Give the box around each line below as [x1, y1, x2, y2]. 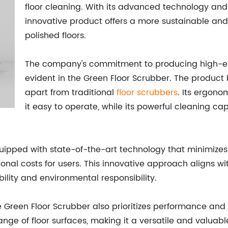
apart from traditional [25, 86, 117, 99]
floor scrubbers [117, 86, 178, 99]
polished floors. [25, 29, 86, 42]
